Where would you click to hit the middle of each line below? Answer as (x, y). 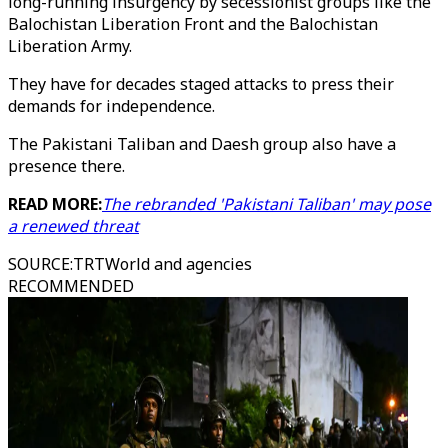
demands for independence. (113, 106)
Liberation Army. (72, 46)
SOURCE (39, 264)
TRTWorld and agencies (162, 264)
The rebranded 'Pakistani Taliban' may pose (266, 204)
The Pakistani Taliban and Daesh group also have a (202, 144)
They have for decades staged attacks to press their (201, 84)
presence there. (66, 166)
